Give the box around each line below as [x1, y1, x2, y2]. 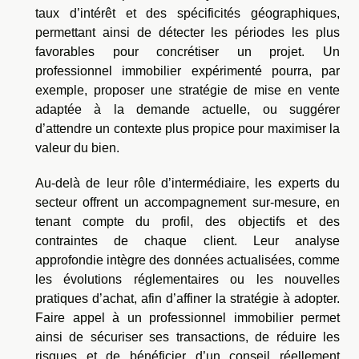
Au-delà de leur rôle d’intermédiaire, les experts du [35, 175, 340, 190]
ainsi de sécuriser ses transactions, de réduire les [35, 329, 340, 344]
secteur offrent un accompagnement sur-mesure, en [35, 195, 340, 209]
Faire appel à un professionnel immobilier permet [35, 310, 340, 325]
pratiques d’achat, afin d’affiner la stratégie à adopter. [35, 291, 340, 305]
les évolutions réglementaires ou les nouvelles [35, 272, 340, 286]
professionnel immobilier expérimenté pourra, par [35, 63, 340, 78]
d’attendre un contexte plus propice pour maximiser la [35, 121, 340, 135]
